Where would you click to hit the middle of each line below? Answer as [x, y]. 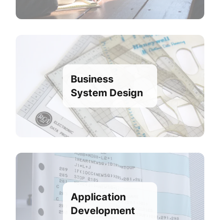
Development [103, 210]
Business [92, 79]
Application [98, 197]
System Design [107, 93]
